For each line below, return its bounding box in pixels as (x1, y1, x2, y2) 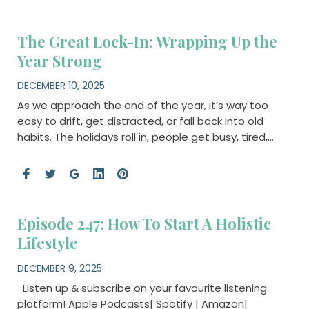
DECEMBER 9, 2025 (17, 261, 102, 275)
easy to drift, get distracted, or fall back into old (17, 114, 263, 129)
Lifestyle (17, 232, 78, 254)
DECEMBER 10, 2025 (17, 79, 105, 93)
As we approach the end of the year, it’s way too (17, 98, 268, 113)
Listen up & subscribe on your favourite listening (17, 280, 267, 295)
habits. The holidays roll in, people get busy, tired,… (17, 130, 274, 145)
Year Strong (17, 50, 102, 71)
